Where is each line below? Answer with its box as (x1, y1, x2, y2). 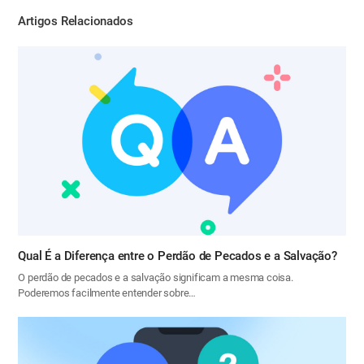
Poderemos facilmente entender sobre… (18, 287, 197, 300)
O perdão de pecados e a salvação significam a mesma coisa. (18, 271, 293, 284)
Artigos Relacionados (18, 13, 133, 28)
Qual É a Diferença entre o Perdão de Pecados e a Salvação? (18, 249, 337, 264)
